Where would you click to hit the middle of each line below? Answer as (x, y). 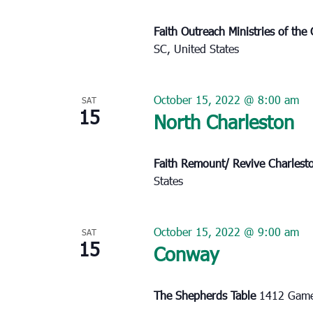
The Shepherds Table (206, 295)
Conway (186, 253)
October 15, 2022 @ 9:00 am (226, 231)
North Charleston (224, 121)
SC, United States (196, 48)
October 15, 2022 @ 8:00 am (226, 99)
